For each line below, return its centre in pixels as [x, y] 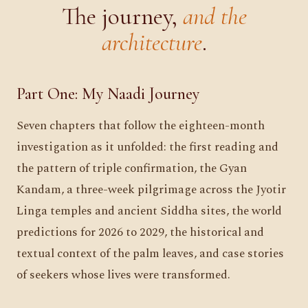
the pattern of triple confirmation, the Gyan [132, 169]
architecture [152, 43]
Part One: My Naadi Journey [108, 94]
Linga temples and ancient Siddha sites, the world [149, 211]
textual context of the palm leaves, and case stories [150, 254]
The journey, [122, 16]
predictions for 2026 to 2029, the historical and [140, 233]
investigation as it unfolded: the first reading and [147, 147]
